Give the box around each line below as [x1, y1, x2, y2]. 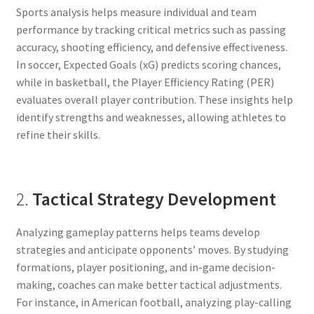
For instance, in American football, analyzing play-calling [15, 295, 292, 310]
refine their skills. [15, 127, 100, 142]
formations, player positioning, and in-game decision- [15, 260, 275, 275]
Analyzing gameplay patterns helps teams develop [15, 225, 260, 240]
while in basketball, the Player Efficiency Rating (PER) [15, 74, 274, 89]
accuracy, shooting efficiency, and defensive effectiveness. [15, 39, 287, 54]
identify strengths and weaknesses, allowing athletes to [15, 109, 286, 124]
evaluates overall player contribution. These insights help [15, 92, 293, 107]
